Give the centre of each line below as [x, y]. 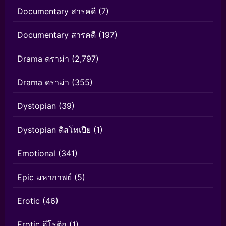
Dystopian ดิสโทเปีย [54, 130]
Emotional [36, 154]
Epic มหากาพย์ [44, 177]
